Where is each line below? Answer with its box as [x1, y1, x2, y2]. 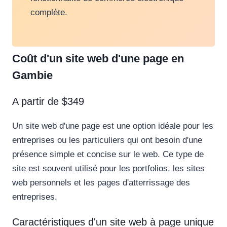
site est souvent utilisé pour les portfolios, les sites [12, 164, 205, 174]
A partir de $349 [12, 96, 84, 107]
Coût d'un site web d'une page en [12, 52, 184, 65]
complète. [30, 8, 67, 17]
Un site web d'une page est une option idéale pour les [12, 121, 213, 131]
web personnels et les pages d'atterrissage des [12, 178, 190, 188]
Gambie [12, 69, 53, 82]
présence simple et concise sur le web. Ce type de [12, 149, 204, 160]
